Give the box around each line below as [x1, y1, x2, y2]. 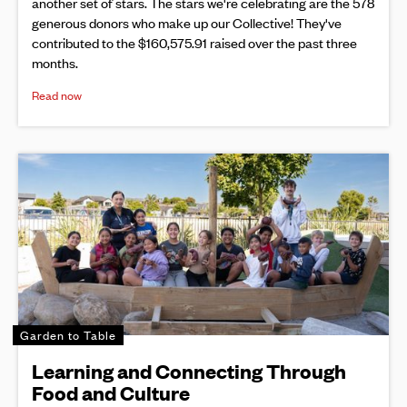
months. [32, 53, 78, 73]
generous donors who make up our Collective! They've [32, 13, 342, 33]
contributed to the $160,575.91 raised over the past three [32, 33, 357, 53]
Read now [32, 86, 82, 104]
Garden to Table [20, 326, 116, 344]
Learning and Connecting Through [32, 357, 346, 384]
